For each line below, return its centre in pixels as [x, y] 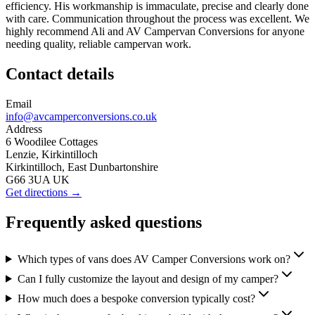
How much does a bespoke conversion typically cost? [136, 298]
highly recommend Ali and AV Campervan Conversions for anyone [155, 32]
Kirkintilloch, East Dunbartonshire [82, 167]
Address [24, 129]
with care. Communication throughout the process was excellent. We [157, 19]
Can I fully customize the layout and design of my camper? [148, 278]
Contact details [60, 74]
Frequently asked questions [104, 222]
